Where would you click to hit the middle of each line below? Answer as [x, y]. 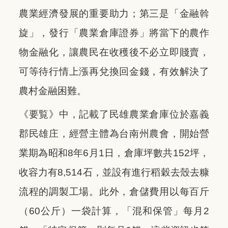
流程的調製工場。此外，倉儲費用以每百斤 [114, 191]
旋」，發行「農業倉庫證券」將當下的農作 [114, 33]
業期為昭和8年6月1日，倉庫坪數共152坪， [114, 153]
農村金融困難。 [53, 91]
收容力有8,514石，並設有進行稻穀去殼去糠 [114, 172]
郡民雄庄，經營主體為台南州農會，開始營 [114, 133]
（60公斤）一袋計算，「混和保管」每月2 [114, 211]
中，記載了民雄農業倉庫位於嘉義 [134, 114]
